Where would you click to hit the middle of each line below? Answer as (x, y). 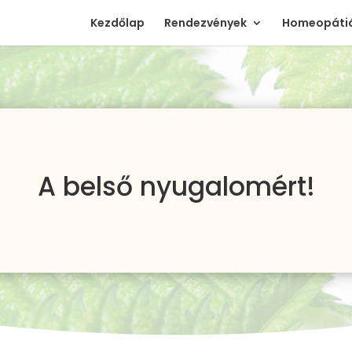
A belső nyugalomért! (176, 186)
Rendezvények (205, 23)
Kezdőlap (117, 23)
